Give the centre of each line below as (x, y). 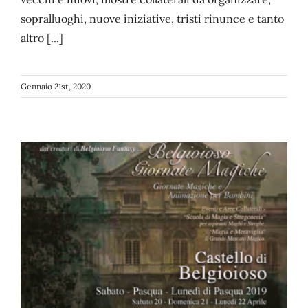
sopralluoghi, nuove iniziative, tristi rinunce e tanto (152, 18)
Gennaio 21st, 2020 (56, 86)
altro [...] (42, 37)
